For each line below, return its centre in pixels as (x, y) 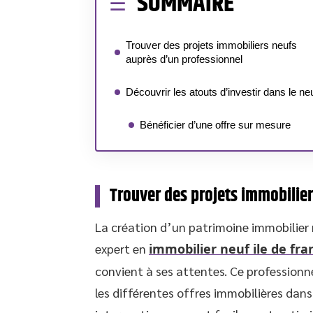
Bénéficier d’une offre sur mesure (215, 125)
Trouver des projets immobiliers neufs (211, 45)
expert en (122, 248)
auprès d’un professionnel (184, 59)
